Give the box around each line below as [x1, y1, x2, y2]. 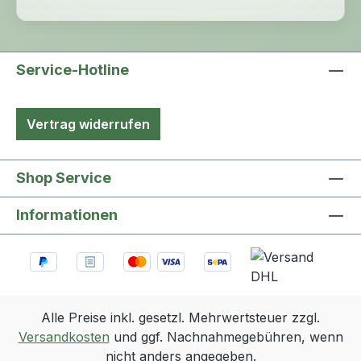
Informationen [16, 205, 118, 223]
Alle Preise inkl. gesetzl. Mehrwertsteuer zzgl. [41, 309, 320, 326]
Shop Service [16, 168, 111, 186]
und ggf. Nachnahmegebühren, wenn [109, 328, 343, 345]
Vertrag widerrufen [27, 115, 150, 132]
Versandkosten [18, 328, 110, 345]
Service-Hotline [16, 60, 129, 78]
